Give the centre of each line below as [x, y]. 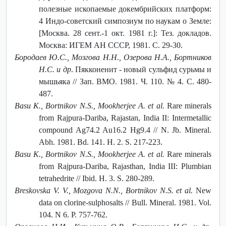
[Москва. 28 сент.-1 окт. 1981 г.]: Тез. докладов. [125, 33]
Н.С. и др [55, 69]
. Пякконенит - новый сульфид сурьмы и [141, 69]
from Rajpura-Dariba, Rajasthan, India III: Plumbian [125, 166]
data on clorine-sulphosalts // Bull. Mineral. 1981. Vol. [125, 202]
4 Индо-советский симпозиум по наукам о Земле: [125, 21]
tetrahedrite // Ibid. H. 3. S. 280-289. [97, 178]
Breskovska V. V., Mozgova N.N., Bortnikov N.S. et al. [104, 190]
